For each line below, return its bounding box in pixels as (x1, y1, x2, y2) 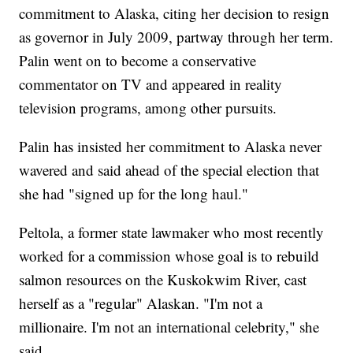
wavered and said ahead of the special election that (19, 160, 320, 180)
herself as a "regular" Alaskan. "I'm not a (19, 293, 263, 314)
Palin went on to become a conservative (19, 50, 257, 71)
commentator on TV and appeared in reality (19, 74, 283, 95)
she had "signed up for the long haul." (19, 184, 249, 204)
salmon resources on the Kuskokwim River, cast (19, 269, 307, 290)
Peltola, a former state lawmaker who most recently (19, 222, 325, 243)
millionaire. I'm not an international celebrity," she (19, 317, 320, 337)
